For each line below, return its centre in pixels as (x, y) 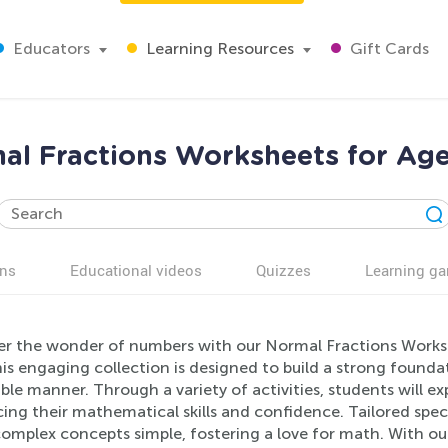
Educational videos (136, 270)
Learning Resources (218, 48)
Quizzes (283, 270)
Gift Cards (387, 48)
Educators (49, 48)
